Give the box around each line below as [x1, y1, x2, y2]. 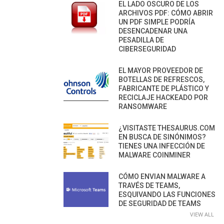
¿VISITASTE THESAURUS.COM [118, 123, 215, 132]
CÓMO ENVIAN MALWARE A [118, 172, 205, 180]
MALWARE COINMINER [118, 150, 190, 159]
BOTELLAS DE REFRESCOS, [118, 75, 204, 83]
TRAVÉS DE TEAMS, [118, 181, 180, 189]
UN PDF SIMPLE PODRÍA [118, 17, 195, 26]
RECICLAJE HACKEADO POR [118, 93, 208, 101]
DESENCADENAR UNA [118, 26, 187, 35]
